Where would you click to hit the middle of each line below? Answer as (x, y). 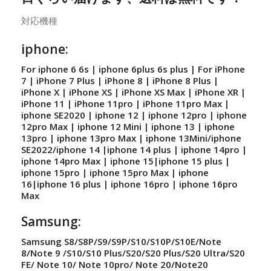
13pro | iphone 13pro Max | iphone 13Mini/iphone (131, 138)
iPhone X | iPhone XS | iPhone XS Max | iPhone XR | (133, 92)
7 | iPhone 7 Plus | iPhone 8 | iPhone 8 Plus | (120, 81)
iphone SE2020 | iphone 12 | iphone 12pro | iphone (134, 115)
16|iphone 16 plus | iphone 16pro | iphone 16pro (129, 184)
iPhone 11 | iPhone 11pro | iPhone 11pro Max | (125, 104)
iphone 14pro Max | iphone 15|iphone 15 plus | (126, 161)
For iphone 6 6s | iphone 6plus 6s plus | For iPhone (133, 69)
